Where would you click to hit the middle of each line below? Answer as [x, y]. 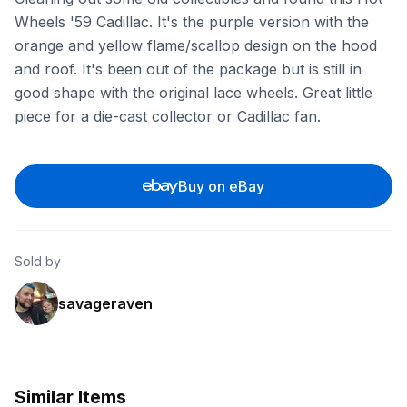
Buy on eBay [222, 186]
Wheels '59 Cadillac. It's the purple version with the [192, 22]
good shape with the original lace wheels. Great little [194, 93]
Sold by [38, 261]
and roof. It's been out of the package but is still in [188, 69]
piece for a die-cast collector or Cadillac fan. [168, 116]
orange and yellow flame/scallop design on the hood [196, 45]
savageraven [105, 303]
